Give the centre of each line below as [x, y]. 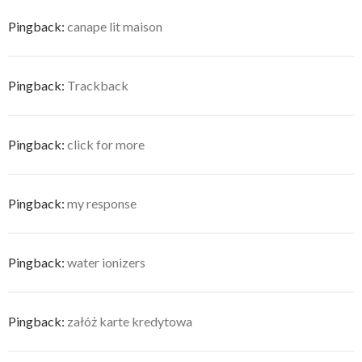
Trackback [98, 85]
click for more [106, 144]
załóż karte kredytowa [130, 321]
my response [102, 203]
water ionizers [106, 262]
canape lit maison [115, 26]
